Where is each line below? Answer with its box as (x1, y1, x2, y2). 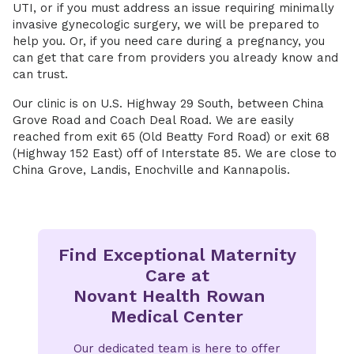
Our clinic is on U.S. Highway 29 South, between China (13, 96, 324, 111)
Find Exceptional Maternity (58, 245, 296, 265)
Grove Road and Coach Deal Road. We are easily (13, 113, 294, 127)
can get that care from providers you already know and (13, 51, 338, 65)
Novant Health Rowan (73, 286, 281, 306)
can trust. (13, 67, 68, 81)
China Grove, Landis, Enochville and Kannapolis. (13, 163, 290, 177)
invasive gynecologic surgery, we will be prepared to (13, 17, 319, 32)
